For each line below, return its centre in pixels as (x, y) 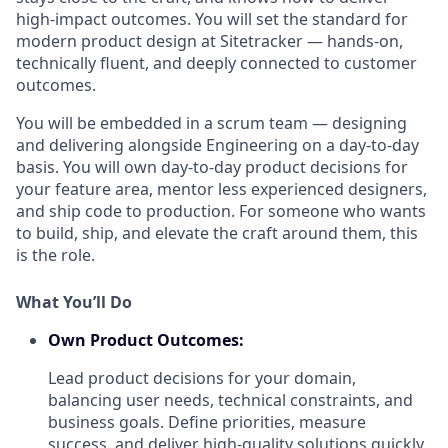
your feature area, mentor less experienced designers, (221, 188)
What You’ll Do (74, 301)
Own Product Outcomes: (146, 339)
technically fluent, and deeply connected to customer (216, 62)
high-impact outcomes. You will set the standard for (212, 18)
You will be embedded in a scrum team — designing (211, 122)
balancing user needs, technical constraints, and (230, 399)
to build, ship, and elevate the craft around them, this (217, 232)
